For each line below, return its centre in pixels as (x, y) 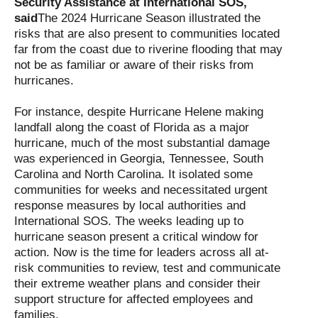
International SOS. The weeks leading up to (129, 221)
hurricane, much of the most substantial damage (142, 143)
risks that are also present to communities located (147, 34)
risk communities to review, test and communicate (147, 268)
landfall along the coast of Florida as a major (132, 127)
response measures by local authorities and (130, 205)
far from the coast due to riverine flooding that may (148, 49)
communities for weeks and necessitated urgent (141, 190)
